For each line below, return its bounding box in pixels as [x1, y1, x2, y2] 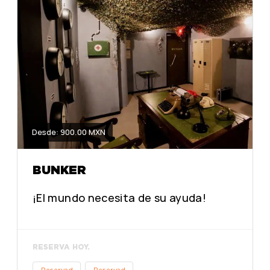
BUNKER [33, 162, 86, 177]
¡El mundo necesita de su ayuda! [33, 190, 207, 205]
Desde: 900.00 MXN [32, 127, 105, 138]
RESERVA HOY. [33, 242, 90, 251]
